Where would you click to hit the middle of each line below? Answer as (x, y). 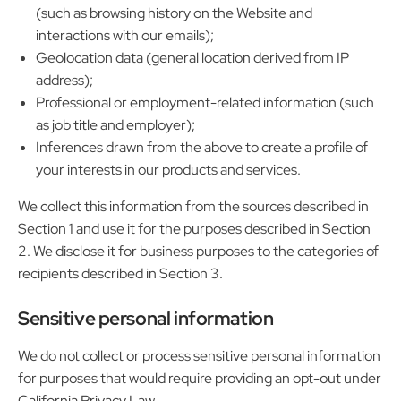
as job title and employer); (115, 124)
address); (64, 80)
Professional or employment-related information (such (205, 102)
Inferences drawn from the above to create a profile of (202, 147)
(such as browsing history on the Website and (174, 13)
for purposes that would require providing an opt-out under (200, 378)
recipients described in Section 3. (120, 273)
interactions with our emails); (125, 35)
